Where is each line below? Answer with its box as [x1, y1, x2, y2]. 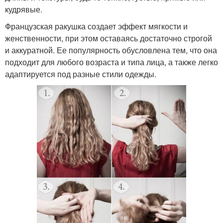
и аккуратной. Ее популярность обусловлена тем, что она [5, 44, 217, 56]
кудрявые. [5, 3, 42, 15]
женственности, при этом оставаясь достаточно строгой [5, 32, 212, 44]
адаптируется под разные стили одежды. [5, 68, 156, 80]
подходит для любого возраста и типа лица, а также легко [5, 56, 218, 68]
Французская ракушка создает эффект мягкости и [5, 20, 188, 32]
